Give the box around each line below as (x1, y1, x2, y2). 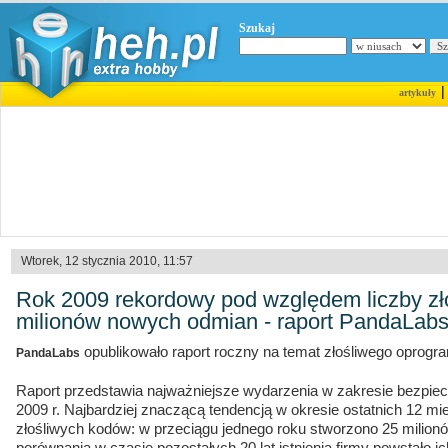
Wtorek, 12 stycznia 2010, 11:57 (21, 254, 193, 268)
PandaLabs (16, 346, 80, 360)
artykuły (398, 87, 436, 98)
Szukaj (239, 21, 275, 35)
